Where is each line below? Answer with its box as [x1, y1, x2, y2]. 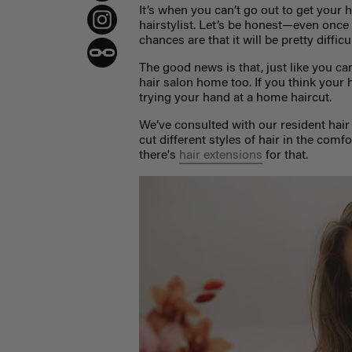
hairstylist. [139, 20, 200, 33]
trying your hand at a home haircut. [139, 92, 332, 105]
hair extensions [179, 149, 263, 163]
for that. [262, 149, 309, 163]
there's [139, 149, 180, 163]
